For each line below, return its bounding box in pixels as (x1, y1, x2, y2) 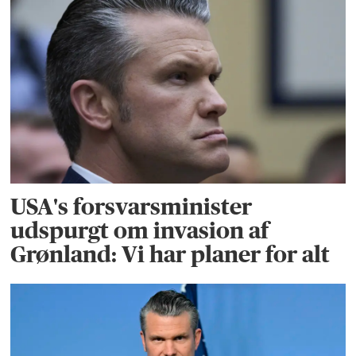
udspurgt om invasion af (10, 216, 269, 243)
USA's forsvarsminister (10, 192, 253, 219)
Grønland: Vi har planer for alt (10, 240, 331, 267)
